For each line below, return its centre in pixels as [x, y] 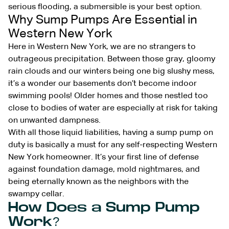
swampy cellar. [36, 194]
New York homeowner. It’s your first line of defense [104, 157]
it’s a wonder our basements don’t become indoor [102, 84]
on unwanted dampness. [54, 120]
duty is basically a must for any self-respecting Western [113, 145]
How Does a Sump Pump [104, 207]
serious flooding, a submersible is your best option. [105, 7]
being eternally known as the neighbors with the [98, 182]
